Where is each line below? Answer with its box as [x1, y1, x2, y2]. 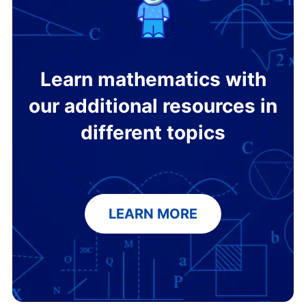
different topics [81, 120, 225, 144]
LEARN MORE [109, 205, 197, 222]
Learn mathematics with [40, 67, 266, 91]
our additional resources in [29, 94, 277, 117]
